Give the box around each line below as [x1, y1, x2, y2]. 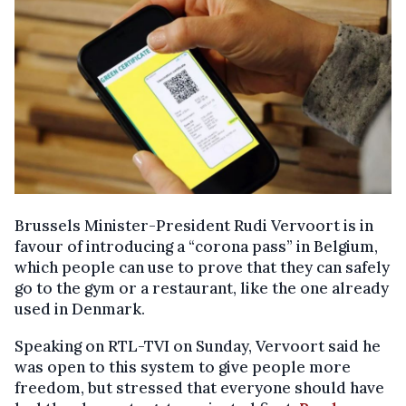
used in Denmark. [14, 298, 145, 319]
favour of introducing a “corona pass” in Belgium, [14, 236, 378, 256]
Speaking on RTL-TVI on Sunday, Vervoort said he [14, 335, 381, 356]
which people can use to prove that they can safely [14, 256, 390, 277]
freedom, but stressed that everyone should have [14, 377, 384, 398]
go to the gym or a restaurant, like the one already [14, 277, 389, 298]
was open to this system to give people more [14, 356, 351, 377]
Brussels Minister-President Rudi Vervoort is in [14, 215, 373, 236]
